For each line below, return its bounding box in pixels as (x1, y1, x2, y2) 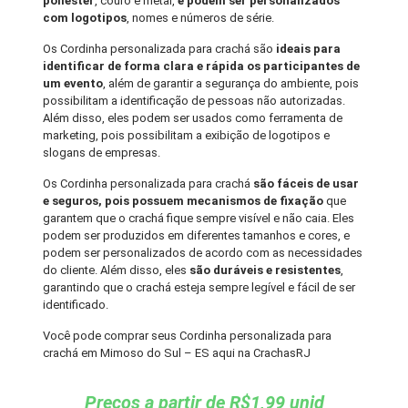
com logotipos (43, 11, 127, 25)
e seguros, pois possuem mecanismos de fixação (43, 194, 324, 209)
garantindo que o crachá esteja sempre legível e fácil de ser (43, 280, 356, 295)
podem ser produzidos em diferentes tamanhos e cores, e (43, 229, 351, 243)
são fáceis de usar (253, 177, 360, 191)
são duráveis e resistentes (187, 263, 342, 278)
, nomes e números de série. (127, 11, 275, 25)
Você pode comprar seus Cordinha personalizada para (43, 329, 332, 343)
